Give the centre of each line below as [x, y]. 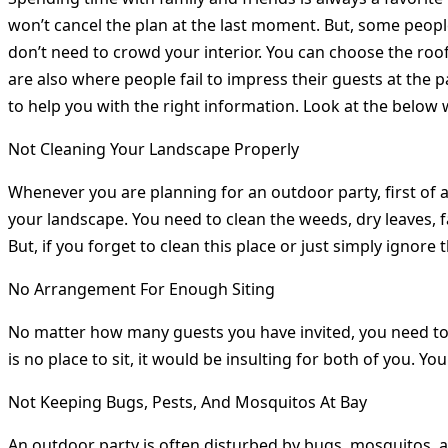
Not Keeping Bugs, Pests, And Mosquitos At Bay [187, 402]
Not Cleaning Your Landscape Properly [153, 149]
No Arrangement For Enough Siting [141, 289]
